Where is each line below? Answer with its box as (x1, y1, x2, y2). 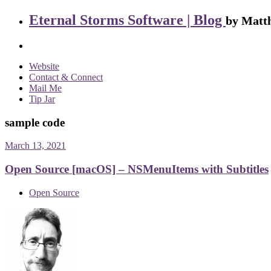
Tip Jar (29, 93, 55, 104)
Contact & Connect (29, 71, 103, 82)
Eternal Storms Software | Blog (29, 11, 226, 28)
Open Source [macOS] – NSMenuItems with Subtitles (5, 162, 269, 175)
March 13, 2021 (5, 140, 66, 151)
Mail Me (29, 82, 62, 93)
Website (29, 60, 59, 71)
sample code (5, 116, 65, 129)
